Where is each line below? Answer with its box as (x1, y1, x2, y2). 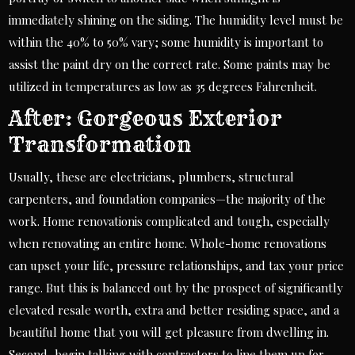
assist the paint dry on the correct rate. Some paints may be (9, 56, 331, 73)
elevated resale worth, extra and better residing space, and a (9, 302, 340, 319)
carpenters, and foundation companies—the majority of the (9, 191, 326, 208)
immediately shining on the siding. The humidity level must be (9, 12, 344, 29)
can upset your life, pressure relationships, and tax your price (9, 258, 345, 274)
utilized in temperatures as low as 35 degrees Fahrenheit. (9, 78, 318, 95)
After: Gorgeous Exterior (9, 105, 283, 132)
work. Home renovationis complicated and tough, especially (9, 213, 330, 230)
